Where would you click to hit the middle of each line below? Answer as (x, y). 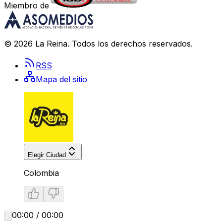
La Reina (51, 44)
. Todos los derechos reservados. (130, 44)
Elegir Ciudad (47, 155)
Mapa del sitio (61, 80)
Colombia (41, 173)
